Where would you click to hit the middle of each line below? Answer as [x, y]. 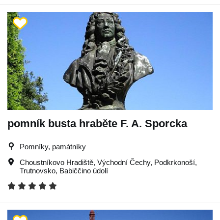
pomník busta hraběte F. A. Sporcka [97, 123]
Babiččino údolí [84, 170]
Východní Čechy [124, 162]
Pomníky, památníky [53, 146]
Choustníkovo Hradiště [56, 162]
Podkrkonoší [175, 162]
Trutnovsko [38, 170]
